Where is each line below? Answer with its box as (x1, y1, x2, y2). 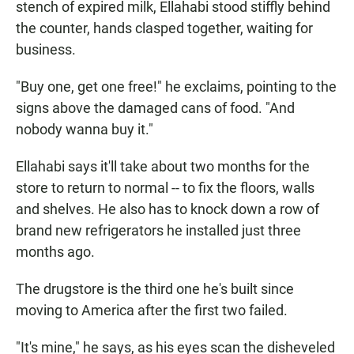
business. (16, 41, 76, 58)
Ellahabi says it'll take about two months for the (16, 158, 310, 175)
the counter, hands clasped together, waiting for (16, 20, 313, 37)
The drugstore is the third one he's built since (16, 281, 294, 298)
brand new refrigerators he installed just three (16, 222, 301, 239)
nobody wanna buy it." (16, 121, 153, 138)
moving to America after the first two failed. (16, 302, 288, 319)
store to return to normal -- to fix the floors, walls (16, 179, 314, 197)
